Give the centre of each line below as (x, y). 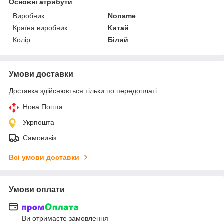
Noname (122, 16)
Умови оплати (37, 189)
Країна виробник (40, 28)
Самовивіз (40, 138)
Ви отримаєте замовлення (65, 219)
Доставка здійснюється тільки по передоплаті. (84, 91)
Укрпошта (39, 122)
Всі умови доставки (44, 157)
